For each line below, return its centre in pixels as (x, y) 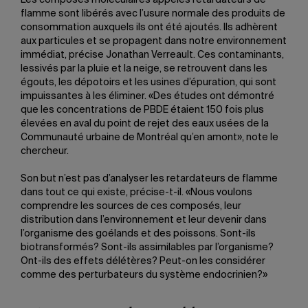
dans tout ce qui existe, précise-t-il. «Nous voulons (136, 192)
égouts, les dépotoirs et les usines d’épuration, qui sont (148, 82)
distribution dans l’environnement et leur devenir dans (144, 220)
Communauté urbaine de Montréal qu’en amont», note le (150, 137)
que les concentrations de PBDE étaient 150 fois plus (142, 110)
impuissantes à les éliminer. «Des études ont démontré (147, 96)
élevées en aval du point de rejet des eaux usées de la (145, 124)
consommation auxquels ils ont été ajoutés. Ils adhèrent (149, 27)
